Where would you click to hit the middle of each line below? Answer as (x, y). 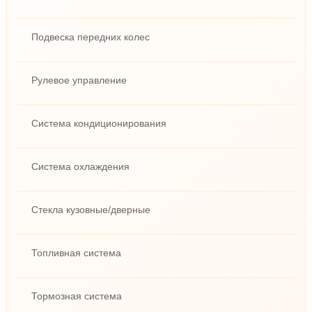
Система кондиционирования (99, 123)
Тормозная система (76, 296)
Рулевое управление (79, 80)
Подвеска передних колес (90, 37)
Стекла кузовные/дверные (91, 209)
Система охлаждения (80, 166)
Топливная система (76, 252)
